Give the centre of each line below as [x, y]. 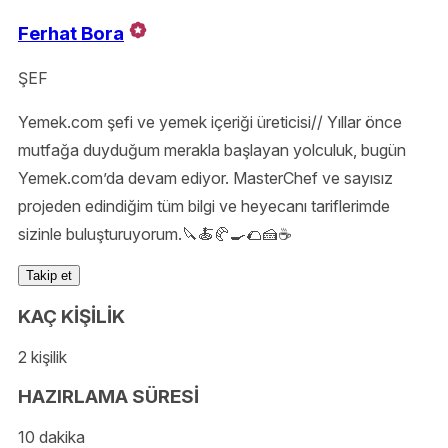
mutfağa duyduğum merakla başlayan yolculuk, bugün [212, 150]
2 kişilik [42, 356]
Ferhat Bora [71, 34]
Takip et [49, 276]
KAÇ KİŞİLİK [71, 316]
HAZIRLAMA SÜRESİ [108, 397]
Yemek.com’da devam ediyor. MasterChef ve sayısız [205, 178]
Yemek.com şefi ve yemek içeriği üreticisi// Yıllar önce [210, 122]
